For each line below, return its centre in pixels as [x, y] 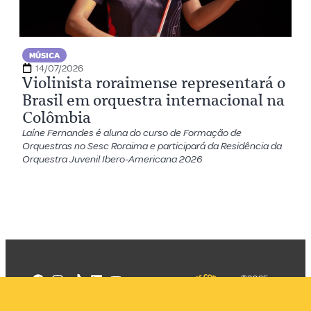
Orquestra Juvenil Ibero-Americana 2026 [113, 159]
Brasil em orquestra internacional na [154, 100]
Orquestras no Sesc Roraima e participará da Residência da [152, 146]
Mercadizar [254, 288]
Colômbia [57, 117]
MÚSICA [45, 56]
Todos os [254, 298]
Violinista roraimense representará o [154, 83]
